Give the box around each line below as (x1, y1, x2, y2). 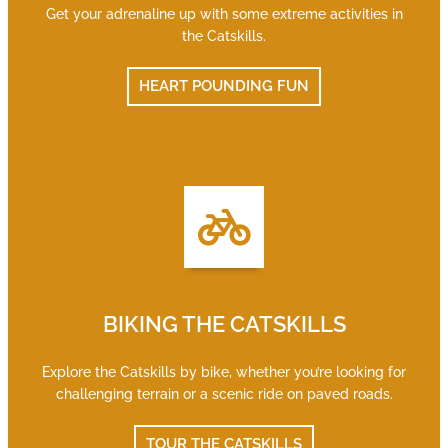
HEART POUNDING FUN (139, 77, 309, 95)
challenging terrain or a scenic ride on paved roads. (55, 386, 393, 402)
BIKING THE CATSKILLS (102, 311, 346, 337)
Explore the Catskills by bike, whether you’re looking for (42, 364, 406, 380)
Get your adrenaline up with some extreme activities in (45, 6, 403, 22)
